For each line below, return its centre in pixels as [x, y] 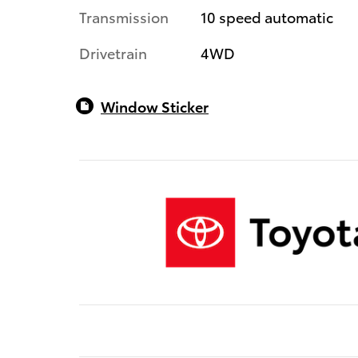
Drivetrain [113, 53]
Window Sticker [155, 106]
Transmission [124, 17]
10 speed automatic [267, 17]
